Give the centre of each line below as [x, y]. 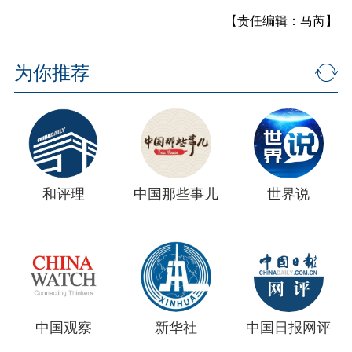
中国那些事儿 [176, 194]
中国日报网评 [289, 328]
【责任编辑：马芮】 [282, 20]
